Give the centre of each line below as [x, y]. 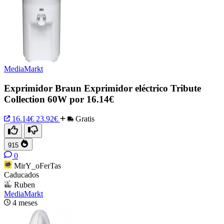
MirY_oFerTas [37, 165]
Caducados [21, 174]
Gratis [84, 118]
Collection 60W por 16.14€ [59, 99]
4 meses [25, 202]
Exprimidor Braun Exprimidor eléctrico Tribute [102, 88]
